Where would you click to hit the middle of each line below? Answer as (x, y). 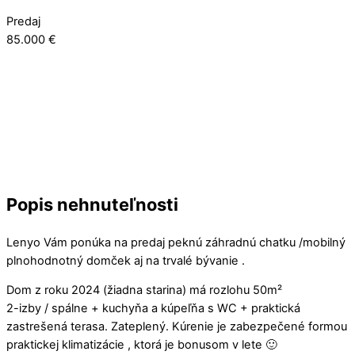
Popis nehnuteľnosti (92, 205)
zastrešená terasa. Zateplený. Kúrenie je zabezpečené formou (177, 327)
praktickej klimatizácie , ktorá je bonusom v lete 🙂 (142, 345)
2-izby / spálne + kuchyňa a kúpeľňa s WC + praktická (153, 309)
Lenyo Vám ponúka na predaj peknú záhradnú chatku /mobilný (176, 242)
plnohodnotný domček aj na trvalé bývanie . (126, 260)
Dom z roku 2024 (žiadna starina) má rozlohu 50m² (144, 290)
